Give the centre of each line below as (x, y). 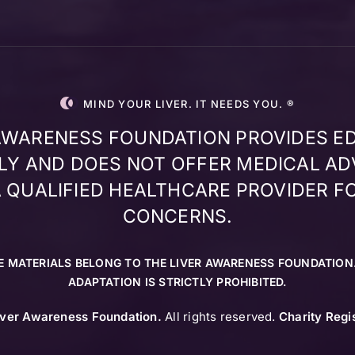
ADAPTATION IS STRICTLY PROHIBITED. (177, 282)
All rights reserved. (220, 317)
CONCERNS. (177, 217)
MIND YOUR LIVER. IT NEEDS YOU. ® (189, 104)
